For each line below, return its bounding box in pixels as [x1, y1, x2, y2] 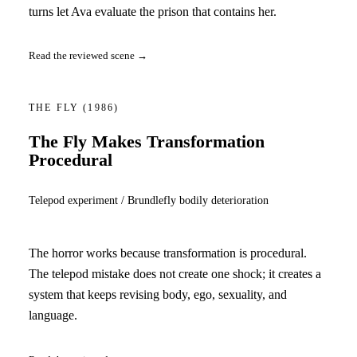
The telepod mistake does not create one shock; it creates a [29, 267, 321, 281]
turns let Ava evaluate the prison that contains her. [29, 4, 277, 18]
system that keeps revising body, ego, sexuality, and [29, 288, 287, 302]
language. [29, 308, 77, 323]
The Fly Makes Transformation [29, 132, 265, 152]
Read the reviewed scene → [29, 49, 147, 62]
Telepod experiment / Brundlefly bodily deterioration [29, 193, 269, 206]
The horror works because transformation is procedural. [29, 246, 307, 261]
